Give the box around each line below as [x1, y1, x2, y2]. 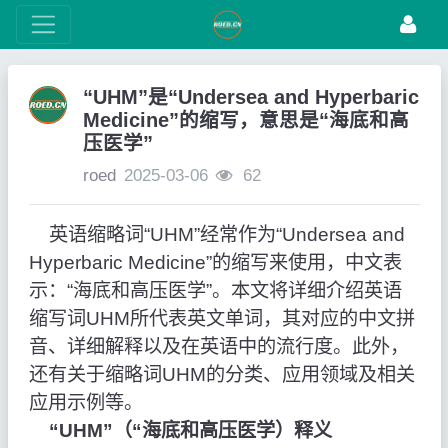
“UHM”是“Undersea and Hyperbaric [82, 86, 419, 109]
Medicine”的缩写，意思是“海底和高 [82, 109, 409, 132]
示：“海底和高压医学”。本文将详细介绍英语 [28, 280, 402, 302]
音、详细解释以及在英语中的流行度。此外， [28, 336, 409, 358]
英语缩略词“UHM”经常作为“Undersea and [28, 224, 405, 246]
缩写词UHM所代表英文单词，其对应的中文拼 [28, 308, 415, 330]
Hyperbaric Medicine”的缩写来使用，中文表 [28, 252, 402, 274]
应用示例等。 [28, 392, 143, 414]
